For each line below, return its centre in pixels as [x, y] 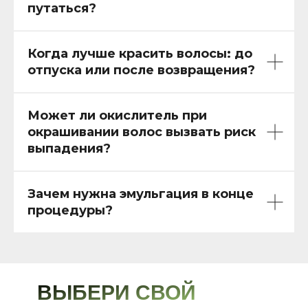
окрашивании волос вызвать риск [142, 132]
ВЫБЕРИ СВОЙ [117, 293]
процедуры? [70, 210]
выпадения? [69, 148]
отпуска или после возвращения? [141, 70]
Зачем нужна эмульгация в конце [141, 194]
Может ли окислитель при [117, 115]
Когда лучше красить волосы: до [140, 54]
